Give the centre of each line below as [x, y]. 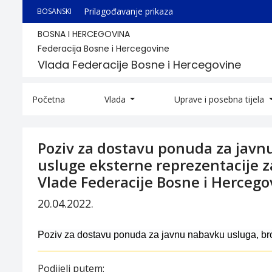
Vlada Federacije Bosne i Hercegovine [139, 65]
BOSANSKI [54, 11]
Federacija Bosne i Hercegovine [104, 49]
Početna [49, 99]
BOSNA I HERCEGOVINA [84, 34]
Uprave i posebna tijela [221, 99]
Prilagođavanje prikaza [128, 11]
